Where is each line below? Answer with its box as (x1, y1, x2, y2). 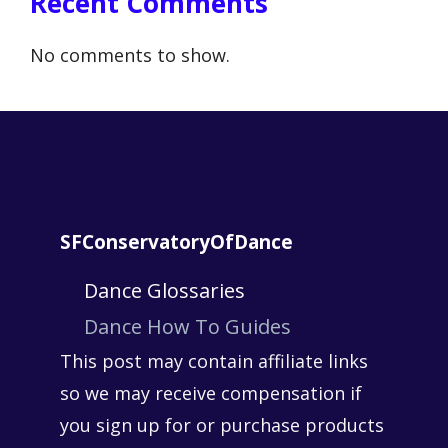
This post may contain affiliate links (60, 349, 368, 374)
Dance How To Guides (84, 313, 291, 341)
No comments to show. (30, 43, 230, 68)
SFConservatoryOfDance (60, 229, 293, 256)
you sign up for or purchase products (60, 413, 384, 438)
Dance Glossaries (84, 277, 245, 305)
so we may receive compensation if (60, 381, 362, 406)
